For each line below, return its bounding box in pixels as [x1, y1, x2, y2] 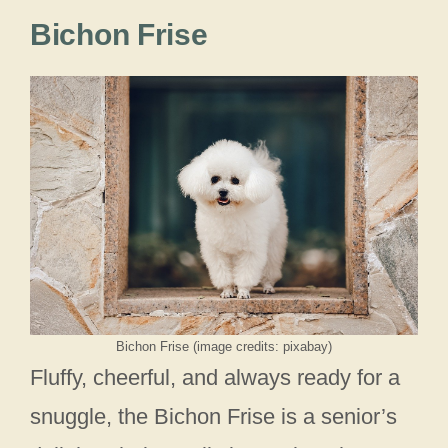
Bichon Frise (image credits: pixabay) [116, 338, 332, 354]
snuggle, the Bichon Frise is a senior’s [30, 403, 397, 429]
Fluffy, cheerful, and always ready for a [30, 364, 400, 390]
